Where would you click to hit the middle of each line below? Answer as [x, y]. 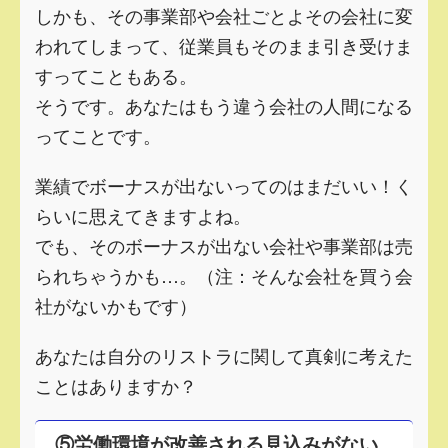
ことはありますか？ [116, 384]
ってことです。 [98, 134]
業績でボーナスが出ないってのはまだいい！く [224, 184]
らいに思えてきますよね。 [143, 214]
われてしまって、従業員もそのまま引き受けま [224, 44]
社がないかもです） [116, 304]
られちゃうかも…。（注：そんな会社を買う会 [224, 274]
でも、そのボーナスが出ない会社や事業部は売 [224, 244]
